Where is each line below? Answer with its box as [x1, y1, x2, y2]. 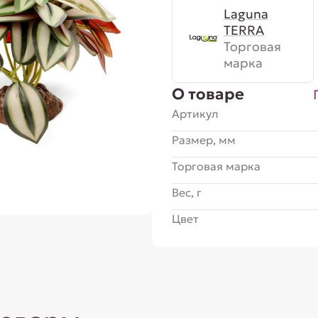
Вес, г [171, 185, 202, 199]
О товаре [171, 84, 244, 104]
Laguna [223, 6, 268, 22]
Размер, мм [171, 133, 236, 147]
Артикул [171, 106, 219, 121]
